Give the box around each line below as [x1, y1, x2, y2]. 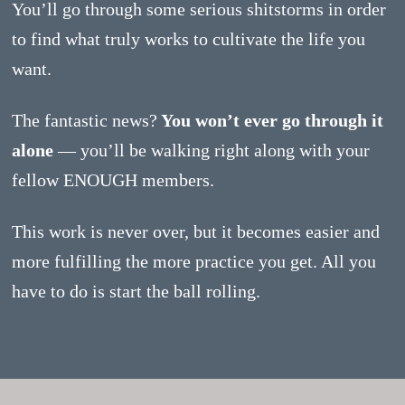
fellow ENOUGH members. [12, 169, 215, 190]
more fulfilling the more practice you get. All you [12, 250, 377, 271]
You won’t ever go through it [157, 109, 384, 130]
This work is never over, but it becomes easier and [12, 221, 381, 241]
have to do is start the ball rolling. [12, 280, 261, 301]
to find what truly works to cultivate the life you [12, 28, 366, 49]
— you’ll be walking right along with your [53, 139, 371, 160]
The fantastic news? [12, 109, 158, 130]
